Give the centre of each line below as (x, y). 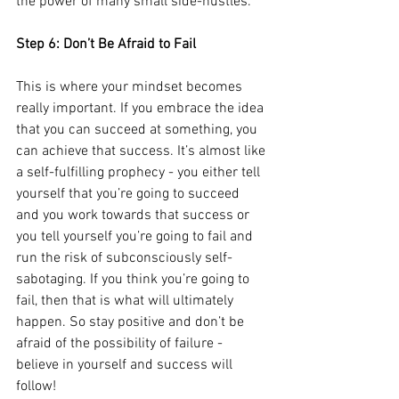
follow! (36, 386)
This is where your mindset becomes (131, 87)
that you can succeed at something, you (138, 130)
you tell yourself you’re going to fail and (136, 236)
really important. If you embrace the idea (142, 108)
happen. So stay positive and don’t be (132, 322)
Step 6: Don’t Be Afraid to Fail (106, 44)
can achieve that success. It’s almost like (142, 151)
